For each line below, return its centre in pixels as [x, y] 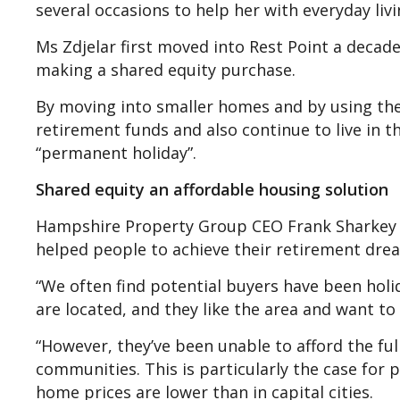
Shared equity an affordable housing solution [212, 189]
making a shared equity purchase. [170, 69]
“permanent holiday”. [116, 152]
